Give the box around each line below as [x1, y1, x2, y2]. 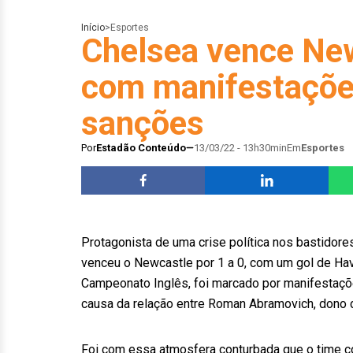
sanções [81, 104, 204, 143]
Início [81, 22, 105, 33]
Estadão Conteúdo [96, 142, 186, 154]
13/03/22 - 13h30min [194, 142, 287, 154]
